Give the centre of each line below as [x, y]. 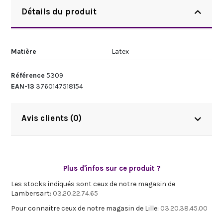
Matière [23, 52]
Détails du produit [59, 12]
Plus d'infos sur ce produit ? [111, 168]
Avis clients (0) [51, 118]
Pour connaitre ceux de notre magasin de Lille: [85, 208]
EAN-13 [22, 87]
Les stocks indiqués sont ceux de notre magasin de [93, 184]
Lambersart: [32, 193]
